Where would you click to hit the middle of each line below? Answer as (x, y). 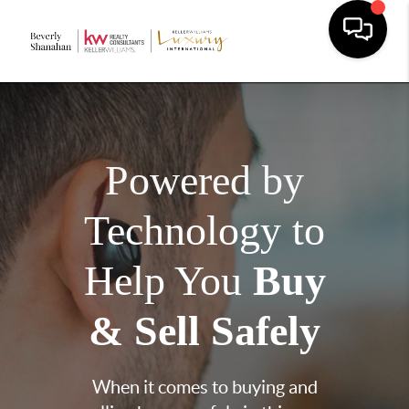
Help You (168, 281)
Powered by (204, 180)
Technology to (204, 231)
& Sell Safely (204, 331)
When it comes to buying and (204, 387)
